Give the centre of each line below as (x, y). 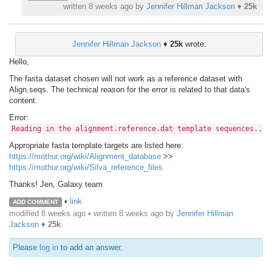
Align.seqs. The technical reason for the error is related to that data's (130, 90)
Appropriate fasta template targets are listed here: (96, 146)
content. (23, 101)
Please (26, 247)
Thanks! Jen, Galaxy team (56, 185)
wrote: (194, 44)
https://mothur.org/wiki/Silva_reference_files (86, 168)
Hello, (19, 62)
